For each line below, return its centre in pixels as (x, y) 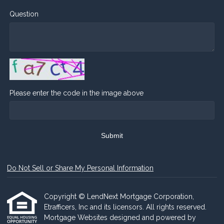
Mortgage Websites (77, 217)
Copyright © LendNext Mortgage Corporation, (119, 196)
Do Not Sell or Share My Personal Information (80, 168)
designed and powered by (153, 217)
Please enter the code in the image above (76, 93)
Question (24, 14)
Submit (112, 136)
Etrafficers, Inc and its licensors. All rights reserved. (125, 207)
